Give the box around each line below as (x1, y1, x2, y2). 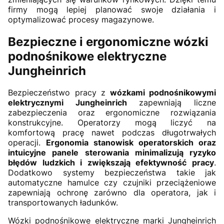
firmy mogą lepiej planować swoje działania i (8, 4, 216, 14)
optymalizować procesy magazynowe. (8, 14, 154, 24)
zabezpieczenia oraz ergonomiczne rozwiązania (8, 107, 216, 118)
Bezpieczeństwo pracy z (8, 87, 105, 98)
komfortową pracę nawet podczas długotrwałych (8, 127, 216, 138)
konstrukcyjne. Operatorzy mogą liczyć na (8, 117, 216, 128)
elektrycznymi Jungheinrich (8, 97, 139, 108)
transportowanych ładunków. (8, 197, 118, 208)
